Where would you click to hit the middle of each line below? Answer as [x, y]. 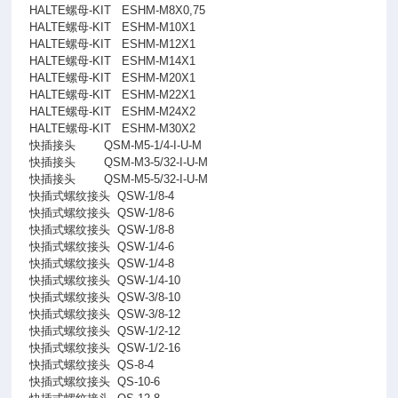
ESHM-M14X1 [159, 61]
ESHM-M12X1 [159, 44]
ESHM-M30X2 [159, 128]
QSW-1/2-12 [149, 331]
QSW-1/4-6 [146, 247]
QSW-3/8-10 [149, 297]
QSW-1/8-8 [146, 230]
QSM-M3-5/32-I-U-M [156, 162]
